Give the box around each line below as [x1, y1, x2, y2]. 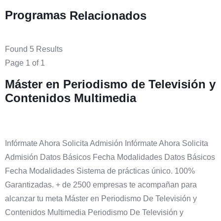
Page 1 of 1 [5, 58, 45, 67]
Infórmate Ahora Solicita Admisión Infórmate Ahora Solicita [5, 139, 208, 147]
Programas [5, 8, 66, 22]
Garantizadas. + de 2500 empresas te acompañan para [5, 180, 197, 189]
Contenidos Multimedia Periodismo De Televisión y [5, 208, 184, 217]
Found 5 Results [5, 44, 63, 53]
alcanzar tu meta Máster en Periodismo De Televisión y [5, 194, 197, 203]
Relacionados [70, 8, 147, 22]
